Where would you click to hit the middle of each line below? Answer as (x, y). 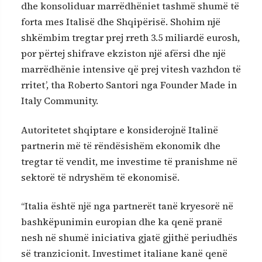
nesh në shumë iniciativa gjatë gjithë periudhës (129, 238)
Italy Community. (60, 101)
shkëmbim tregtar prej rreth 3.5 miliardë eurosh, (130, 38)
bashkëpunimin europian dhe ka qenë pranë (122, 222)
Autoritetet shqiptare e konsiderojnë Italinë (120, 130)
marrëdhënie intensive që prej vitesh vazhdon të (131, 69)
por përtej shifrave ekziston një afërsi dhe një (123, 54)
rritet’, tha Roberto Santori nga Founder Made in (129, 85)
